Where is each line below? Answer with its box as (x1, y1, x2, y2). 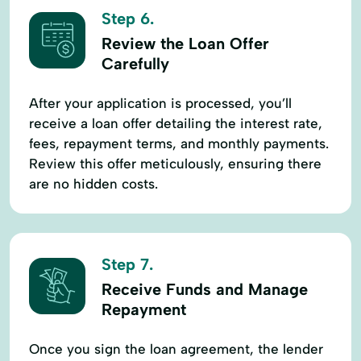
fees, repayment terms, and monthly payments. (29, 135, 329, 151)
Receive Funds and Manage (102, 279, 308, 299)
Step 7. (102, 254, 153, 274)
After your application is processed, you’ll (29, 94, 292, 111)
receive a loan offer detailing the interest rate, (29, 114, 322, 131)
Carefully (102, 53, 169, 73)
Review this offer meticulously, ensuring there (29, 155, 322, 172)
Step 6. (102, 8, 154, 28)
